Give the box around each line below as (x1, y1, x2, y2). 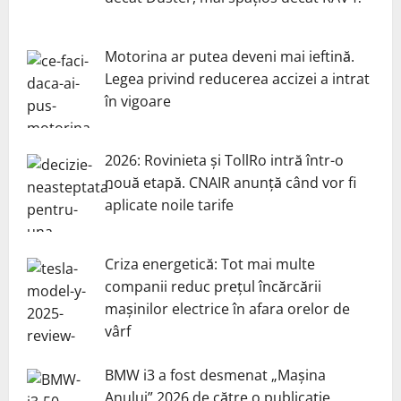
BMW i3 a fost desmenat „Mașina (105, 364, 326, 385)
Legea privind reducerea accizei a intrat (105, 69, 370, 90)
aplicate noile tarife (105, 194, 234, 215)
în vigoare (105, 91, 171, 112)
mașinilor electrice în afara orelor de (105, 298, 350, 319)
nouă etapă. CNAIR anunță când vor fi (105, 172, 356, 192)
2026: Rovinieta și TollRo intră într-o (105, 149, 344, 170)
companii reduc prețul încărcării (105, 276, 321, 296)
